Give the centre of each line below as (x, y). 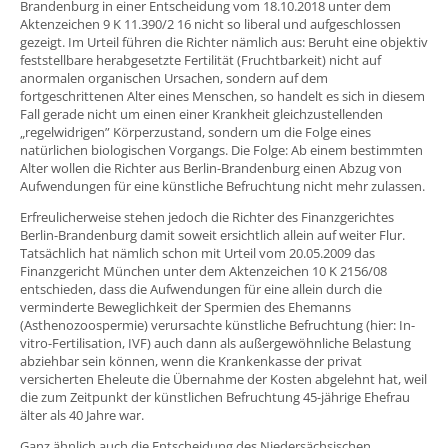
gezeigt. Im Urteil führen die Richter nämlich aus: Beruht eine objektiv (224, 41)
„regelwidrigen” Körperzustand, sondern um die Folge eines (195, 131)
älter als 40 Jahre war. (82, 414)
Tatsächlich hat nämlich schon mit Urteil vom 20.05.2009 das (197, 252)
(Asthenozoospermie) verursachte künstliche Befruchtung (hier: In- (217, 324)
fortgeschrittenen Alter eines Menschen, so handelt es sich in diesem (222, 95)
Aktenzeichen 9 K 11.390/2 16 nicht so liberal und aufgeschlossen (210, 23)
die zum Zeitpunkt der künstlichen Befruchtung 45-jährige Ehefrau (215, 396)
